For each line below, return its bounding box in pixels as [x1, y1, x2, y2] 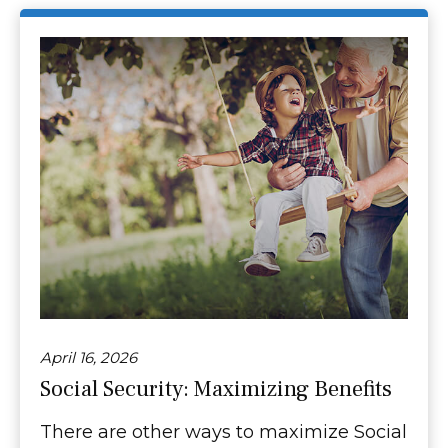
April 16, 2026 [40, 348, 137, 368]
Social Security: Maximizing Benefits [40, 374, 392, 405]
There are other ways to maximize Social [40, 421, 407, 444]
